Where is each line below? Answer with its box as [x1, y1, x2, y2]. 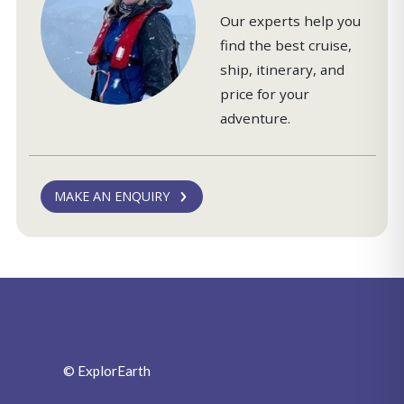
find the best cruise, [220, 35, 353, 54]
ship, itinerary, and [220, 60, 345, 78]
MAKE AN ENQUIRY [53, 188, 170, 206]
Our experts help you [220, 11, 362, 30]
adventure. [220, 108, 291, 127]
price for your [220, 84, 310, 103]
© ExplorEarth [63, 363, 151, 380]
